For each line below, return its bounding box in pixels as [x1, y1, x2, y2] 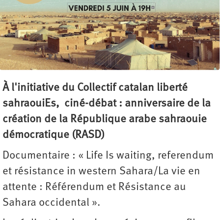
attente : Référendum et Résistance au [2, 181, 186, 193]
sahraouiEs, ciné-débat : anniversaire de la [2, 98, 211, 110]
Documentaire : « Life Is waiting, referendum [2, 150, 214, 162]
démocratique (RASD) [2, 129, 105, 141]
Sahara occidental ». [2, 197, 100, 209]
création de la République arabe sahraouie [2, 113, 207, 125]
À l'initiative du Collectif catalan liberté [2, 82, 188, 94]
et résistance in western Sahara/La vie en [2, 165, 200, 177]
